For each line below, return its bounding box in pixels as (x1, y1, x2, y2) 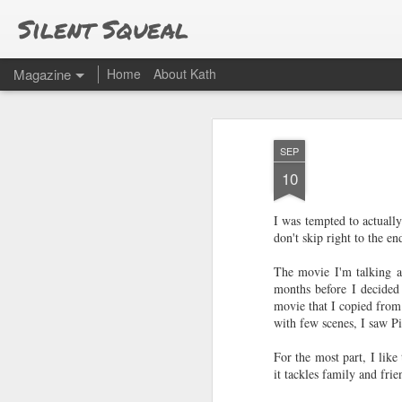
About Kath (153, 65, 216, 83)
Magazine (13, 65, 71, 83)
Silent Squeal (18, 11, 188, 47)
